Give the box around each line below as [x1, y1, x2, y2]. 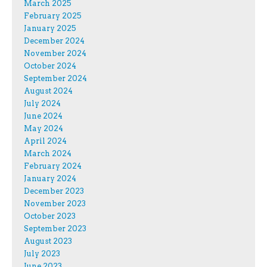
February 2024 [24, 162, 82, 171]
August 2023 [24, 237, 72, 246]
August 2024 [24, 86, 73, 96]
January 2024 [24, 174, 76, 184]
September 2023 [24, 224, 86, 234]
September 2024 [24, 74, 87, 83]
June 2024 [24, 111, 63, 121]
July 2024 [24, 99, 61, 108]
